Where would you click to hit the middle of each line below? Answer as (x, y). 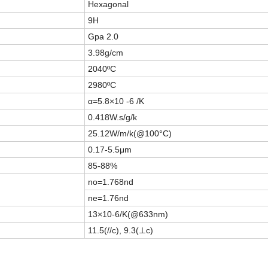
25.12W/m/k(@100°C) (130, 134)
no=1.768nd (111, 182)
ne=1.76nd (108, 198)
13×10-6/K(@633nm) (128, 214)
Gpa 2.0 (103, 37)
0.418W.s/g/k (112, 118)
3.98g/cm (106, 53)
